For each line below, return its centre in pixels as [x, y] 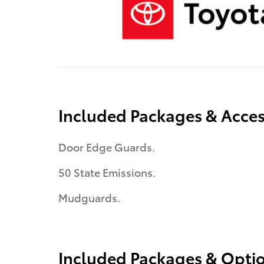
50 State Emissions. [107, 171]
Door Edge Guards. [107, 146]
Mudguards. [89, 197]
